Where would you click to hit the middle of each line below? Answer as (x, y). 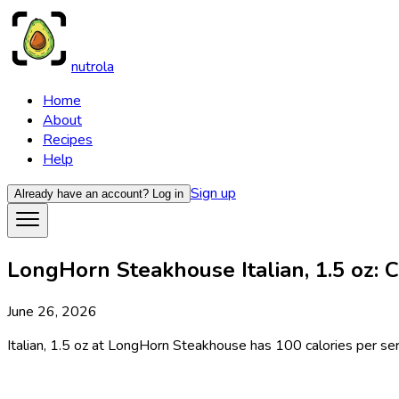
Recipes (68, 140)
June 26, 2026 (52, 311)
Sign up (213, 193)
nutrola (93, 67)
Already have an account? (81, 194)
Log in (168, 194)
